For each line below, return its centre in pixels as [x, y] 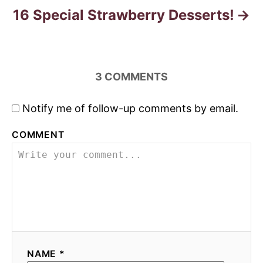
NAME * [46, 254]
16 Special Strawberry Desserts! [123, 15]
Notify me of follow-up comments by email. [130, 109]
